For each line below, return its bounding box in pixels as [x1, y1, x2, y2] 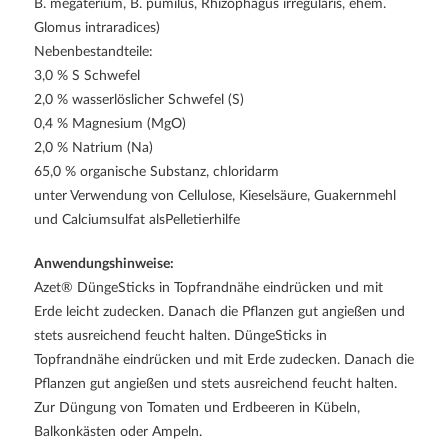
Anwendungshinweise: [34, 256, 174, 271]
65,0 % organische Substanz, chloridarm [34, 164, 279, 179]
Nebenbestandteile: [34, 44, 153, 59]
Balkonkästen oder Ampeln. [34, 424, 202, 439]
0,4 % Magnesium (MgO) [34, 116, 186, 131]
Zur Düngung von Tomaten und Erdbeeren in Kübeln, [34, 400, 360, 415]
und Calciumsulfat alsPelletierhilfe [34, 212, 240, 227]
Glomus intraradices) [34, 20, 160, 35]
